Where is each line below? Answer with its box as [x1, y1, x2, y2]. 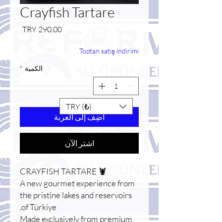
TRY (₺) [66, 101, 92, 111]
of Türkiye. [21, 202, 56, 213]
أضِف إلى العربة [54, 112, 105, 122]
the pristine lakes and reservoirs [20, 190, 132, 201]
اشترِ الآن [64, 138, 94, 149]
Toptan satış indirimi [79, 47, 139, 55]
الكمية [25, 64, 43, 73]
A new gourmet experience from [20, 178, 135, 189]
